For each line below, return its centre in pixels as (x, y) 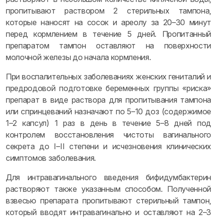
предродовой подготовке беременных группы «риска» (108, 88)
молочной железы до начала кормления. (78, 57)
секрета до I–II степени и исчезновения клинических (108, 146)
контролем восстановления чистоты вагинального (108, 135)
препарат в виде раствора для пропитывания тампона (108, 100)
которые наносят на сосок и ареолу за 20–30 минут (108, 22)
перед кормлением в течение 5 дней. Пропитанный (108, 34)
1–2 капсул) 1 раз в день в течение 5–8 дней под (108, 123)
